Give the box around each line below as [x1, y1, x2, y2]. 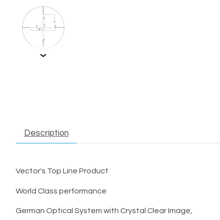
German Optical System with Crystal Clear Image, [16, 207, 192, 215]
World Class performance [16, 187, 107, 195]
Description [24, 129, 69, 138]
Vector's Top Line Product [16, 167, 110, 175]
